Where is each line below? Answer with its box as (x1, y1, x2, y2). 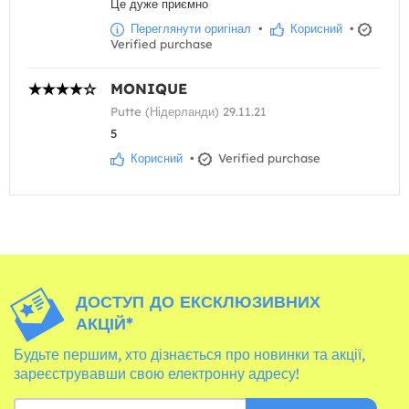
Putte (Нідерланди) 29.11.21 (110, 104, 267, 120)
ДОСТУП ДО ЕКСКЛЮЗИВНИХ (75, 290, 320, 312)
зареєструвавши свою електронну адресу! (14, 363, 299, 383)
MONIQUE (110, 79, 187, 99)
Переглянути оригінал (127, 21, 251, 37)
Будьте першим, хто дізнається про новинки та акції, (14, 344, 365, 363)
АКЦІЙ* (75, 312, 133, 334)
